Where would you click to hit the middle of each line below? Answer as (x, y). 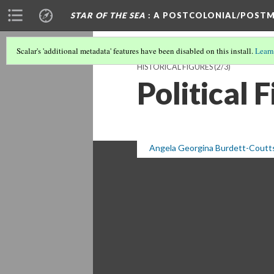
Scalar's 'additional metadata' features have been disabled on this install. (136, 51)
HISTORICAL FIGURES (175, 67)
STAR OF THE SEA (108, 15)
